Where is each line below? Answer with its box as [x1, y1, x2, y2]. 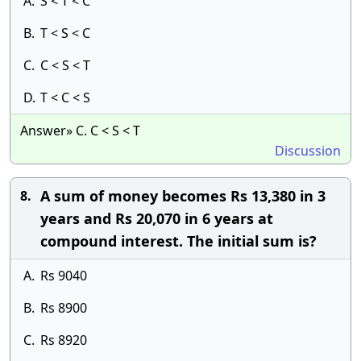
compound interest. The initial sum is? [40, 231, 317, 251]
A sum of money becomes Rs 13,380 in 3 [40, 186, 326, 205]
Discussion [275, 142, 341, 160]
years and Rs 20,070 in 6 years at [40, 209, 273, 228]
